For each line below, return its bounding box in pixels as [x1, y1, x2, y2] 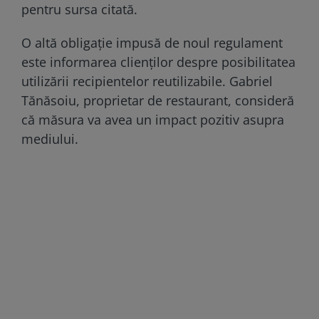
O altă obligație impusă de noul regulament [21, 33, 283, 51]
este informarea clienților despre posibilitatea [21, 53, 296, 70]
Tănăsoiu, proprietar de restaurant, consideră [21, 91, 294, 109]
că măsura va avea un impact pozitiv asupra [21, 110, 284, 128]
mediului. [21, 130, 78, 147]
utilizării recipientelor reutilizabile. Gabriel [21, 72, 273, 90]
